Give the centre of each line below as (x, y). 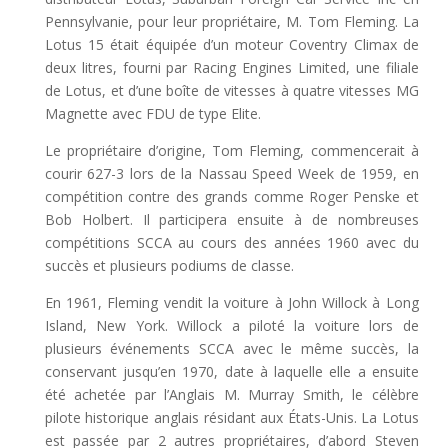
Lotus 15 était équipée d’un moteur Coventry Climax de (231, 44)
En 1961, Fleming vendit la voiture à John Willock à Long (231, 302)
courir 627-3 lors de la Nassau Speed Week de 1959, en (231, 173)
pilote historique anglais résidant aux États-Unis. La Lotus (231, 417)
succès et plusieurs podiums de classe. (169, 265)
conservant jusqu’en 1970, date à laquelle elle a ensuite (231, 371)
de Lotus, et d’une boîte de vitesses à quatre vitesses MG (231, 90)
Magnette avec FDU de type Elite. (152, 113)
